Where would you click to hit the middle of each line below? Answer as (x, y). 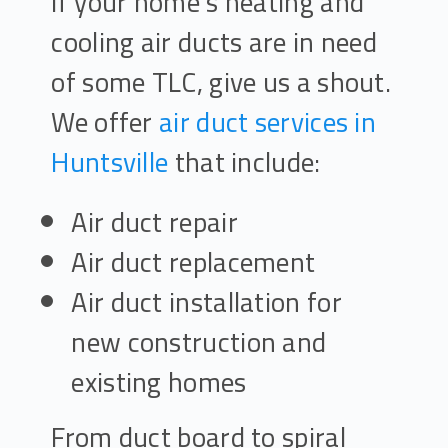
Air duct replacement (193, 262)
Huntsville (110, 162)
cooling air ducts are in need (214, 42)
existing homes (159, 382)
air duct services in (268, 122)
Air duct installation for (206, 302)
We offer (105, 122)
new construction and (199, 342)
